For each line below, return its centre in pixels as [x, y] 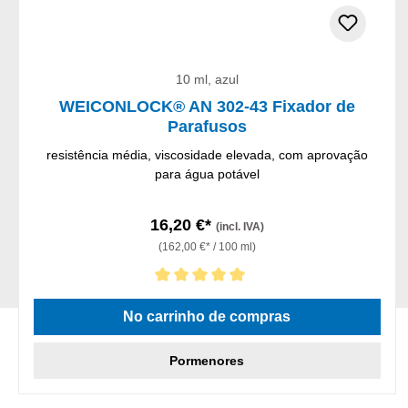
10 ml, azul [207, 79]
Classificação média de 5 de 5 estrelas [144, 296]
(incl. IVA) [240, 226]
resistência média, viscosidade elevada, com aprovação [207, 154]
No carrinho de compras [207, 316]
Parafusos [207, 126]
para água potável [207, 173]
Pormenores [207, 360]
